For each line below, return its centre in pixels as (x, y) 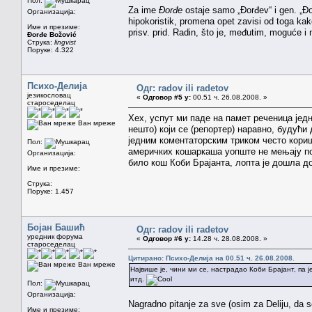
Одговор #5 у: (167, 97)
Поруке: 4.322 (50, 49)
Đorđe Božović (52, 34)
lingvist (65, 42)
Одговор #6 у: (167, 238)
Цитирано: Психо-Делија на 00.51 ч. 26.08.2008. (211, 258)
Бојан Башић (56, 227)
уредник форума (55, 236)
